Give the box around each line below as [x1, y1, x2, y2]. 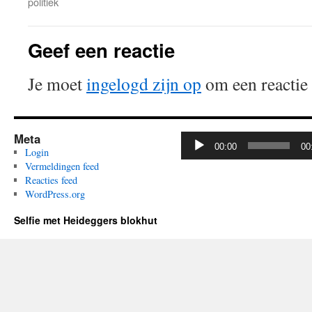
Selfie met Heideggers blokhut [14, 213, 157, 227]
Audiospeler [180, 131, 228, 144]
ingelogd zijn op [86, 72, 201, 95]
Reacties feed [24, 173, 77, 187]
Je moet [28, 72, 86, 95]
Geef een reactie [28, 36, 175, 63]
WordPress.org [24, 187, 85, 201]
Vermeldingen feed [24, 159, 99, 173]
